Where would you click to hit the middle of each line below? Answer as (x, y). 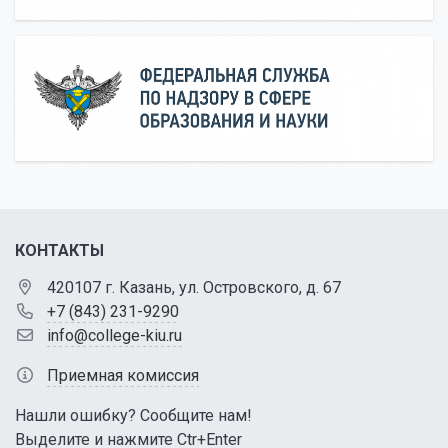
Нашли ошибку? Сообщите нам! (133, 416)
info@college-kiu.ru (114, 336)
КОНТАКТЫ (59, 251)
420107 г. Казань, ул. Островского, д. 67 (194, 288)
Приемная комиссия (123, 376)
